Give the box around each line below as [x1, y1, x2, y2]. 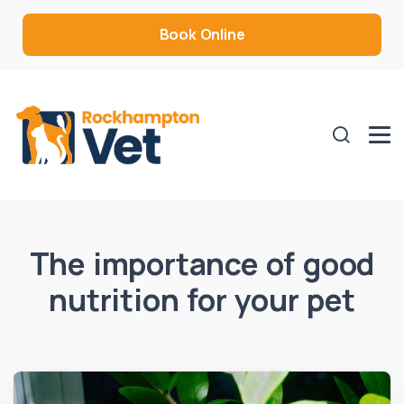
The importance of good [29, 242, 375, 284]
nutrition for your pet [49, 278, 355, 320]
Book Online [159, 24, 245, 44]
